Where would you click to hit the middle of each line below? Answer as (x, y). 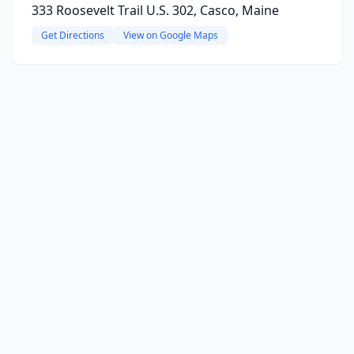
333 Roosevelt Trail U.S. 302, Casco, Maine (155, 10)
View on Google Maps (171, 35)
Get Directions (73, 35)
